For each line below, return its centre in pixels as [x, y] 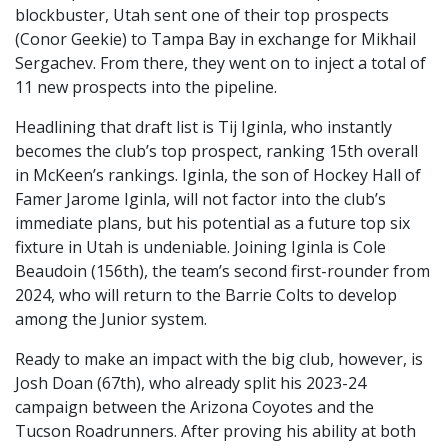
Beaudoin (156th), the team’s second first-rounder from [222, 271]
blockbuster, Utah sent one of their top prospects [202, 15]
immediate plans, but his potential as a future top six [212, 223]
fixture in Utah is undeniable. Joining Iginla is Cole [200, 247]
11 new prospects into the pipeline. [146, 87]
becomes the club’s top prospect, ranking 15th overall [216, 151]
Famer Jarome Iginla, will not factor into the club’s [200, 199]
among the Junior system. [111, 319]
